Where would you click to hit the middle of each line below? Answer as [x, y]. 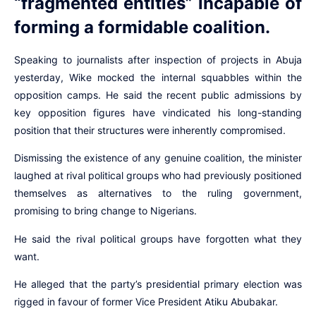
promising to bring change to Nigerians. [105, 211]
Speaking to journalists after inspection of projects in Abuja [158, 59]
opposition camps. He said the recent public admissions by [158, 95]
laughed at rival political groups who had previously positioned [158, 176]
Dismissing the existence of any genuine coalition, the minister [158, 158]
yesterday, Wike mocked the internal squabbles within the [158, 77]
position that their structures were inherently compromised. [150, 130]
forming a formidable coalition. [142, 27]
